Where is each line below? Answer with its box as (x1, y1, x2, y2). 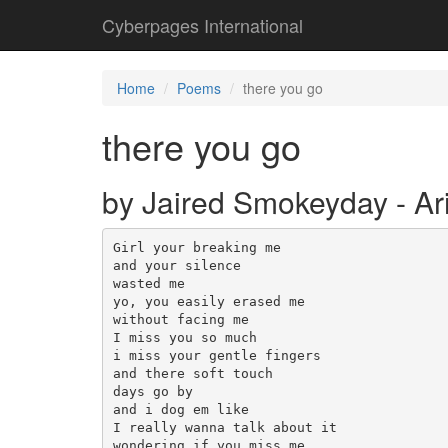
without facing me (112, 311, 249, 327)
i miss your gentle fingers (112, 347, 321, 363)
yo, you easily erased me (112, 293, 305, 309)
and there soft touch (112, 365, 273, 381)
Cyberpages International (102, 12, 303, 38)
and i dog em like (112, 401, 257, 417)
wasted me (112, 275, 185, 291)
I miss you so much (112, 329, 257, 345)
